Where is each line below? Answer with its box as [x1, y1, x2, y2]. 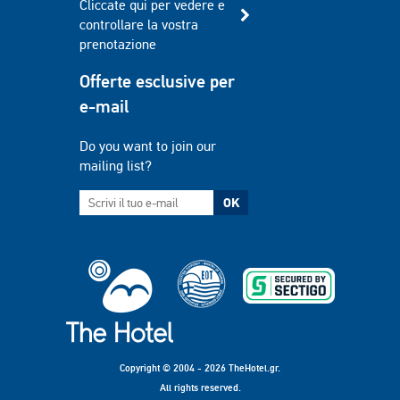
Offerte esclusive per [79, 70, 235, 93]
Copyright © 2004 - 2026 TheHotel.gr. [120, 361, 280, 374]
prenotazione [79, 36, 156, 53]
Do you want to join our [79, 137, 216, 154]
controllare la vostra [79, 16, 198, 33]
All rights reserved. [159, 380, 241, 394]
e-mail [79, 95, 129, 118]
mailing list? [79, 157, 152, 174]
